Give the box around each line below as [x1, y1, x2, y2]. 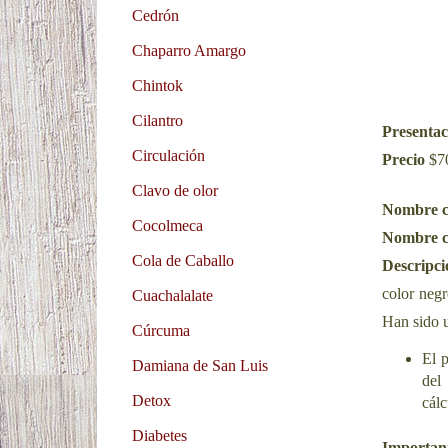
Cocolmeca [132, 216, 203, 234]
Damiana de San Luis [132, 356, 268, 374]
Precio [382, 150, 429, 168]
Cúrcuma [132, 321, 190, 339]
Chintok [132, 76, 183, 94]
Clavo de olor [132, 181, 218, 199]
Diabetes [132, 426, 187, 444]
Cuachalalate [132, 286, 213, 304]
